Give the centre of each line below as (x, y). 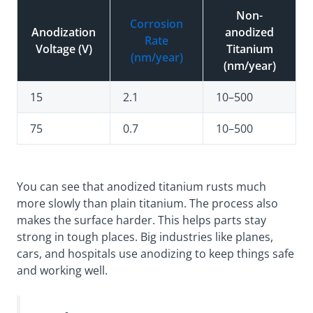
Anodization (64, 32)
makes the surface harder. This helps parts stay (141, 220)
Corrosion (156, 24)
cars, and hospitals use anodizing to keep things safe (155, 254)
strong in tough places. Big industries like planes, (145, 237)
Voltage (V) (64, 49)
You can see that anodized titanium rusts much (141, 187)
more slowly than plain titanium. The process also (147, 204)
